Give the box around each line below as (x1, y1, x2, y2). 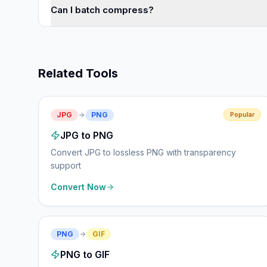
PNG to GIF (60, 249, 110, 260)
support (51, 160, 81, 170)
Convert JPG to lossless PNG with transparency (51, 147, 236, 157)
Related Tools (38, 66, 118, 80)
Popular (229, 111, 254, 118)
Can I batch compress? (51, 4, 154, 15)
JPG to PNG (60, 129, 113, 141)
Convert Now (51, 182, 106, 192)
